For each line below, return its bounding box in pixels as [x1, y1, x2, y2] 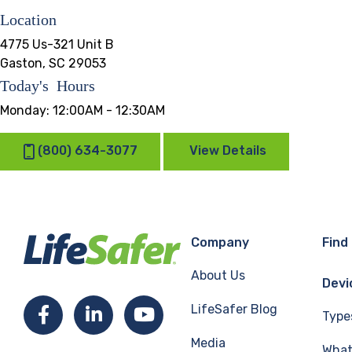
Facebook [48, 304, 123, 324]
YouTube [153, 304, 223, 324]
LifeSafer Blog [191, 302, 277, 317]
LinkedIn [101, 304, 171, 324]
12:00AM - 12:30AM [53, 103, 165, 118]
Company [191, 235, 249, 250]
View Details [189, 143, 266, 159]
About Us [191, 268, 245, 283]
